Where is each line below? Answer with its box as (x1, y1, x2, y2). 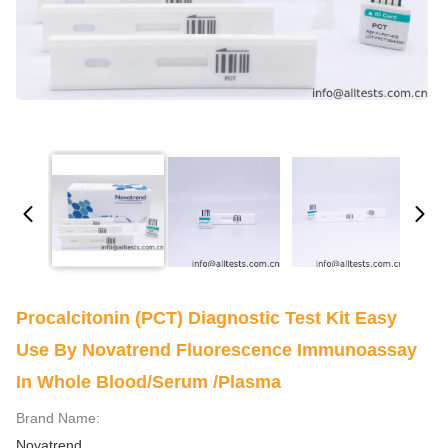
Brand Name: (16, 410, 100, 426)
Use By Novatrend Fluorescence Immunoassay (16, 340, 417, 360)
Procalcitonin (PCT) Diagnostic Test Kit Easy (16, 308, 397, 328)
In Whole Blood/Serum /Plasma (16, 372, 281, 392)
